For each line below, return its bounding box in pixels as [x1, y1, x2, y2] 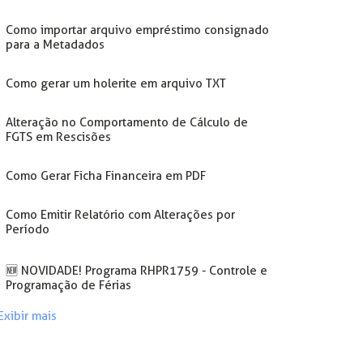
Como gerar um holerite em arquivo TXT [5, 76, 226, 91]
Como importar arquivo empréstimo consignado [5, 23, 269, 37]
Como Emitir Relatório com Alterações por [5, 207, 235, 222]
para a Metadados [5, 37, 105, 52]
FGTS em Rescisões [5, 130, 111, 144]
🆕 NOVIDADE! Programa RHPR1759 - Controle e [5, 263, 267, 278]
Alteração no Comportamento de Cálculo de [5, 115, 248, 130]
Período [5, 222, 49, 237]
